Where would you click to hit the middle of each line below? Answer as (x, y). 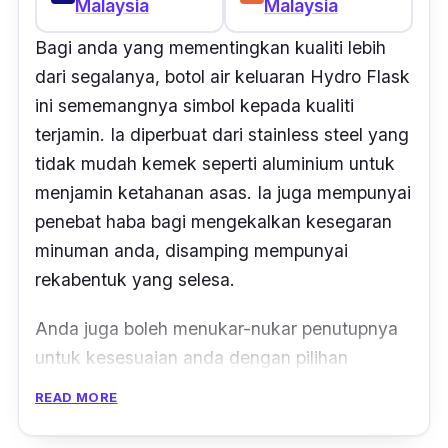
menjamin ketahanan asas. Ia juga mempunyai (223, 192)
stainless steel (308, 134)
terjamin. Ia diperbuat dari (141, 134)
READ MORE (76, 396)
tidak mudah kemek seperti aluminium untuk (215, 163)
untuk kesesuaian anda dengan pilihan (191, 357)
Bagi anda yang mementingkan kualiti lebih (210, 47)
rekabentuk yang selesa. (137, 279)
